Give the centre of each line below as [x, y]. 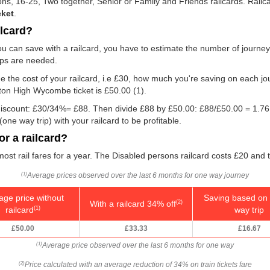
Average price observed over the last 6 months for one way [138, 245]
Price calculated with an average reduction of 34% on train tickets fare [138, 264]
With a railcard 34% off [133, 203]
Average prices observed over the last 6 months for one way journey [138, 175]
